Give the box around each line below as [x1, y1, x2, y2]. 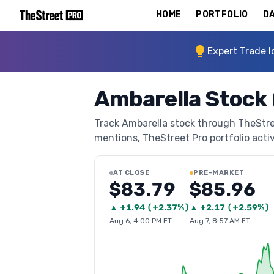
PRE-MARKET [193, 169, 245, 177]
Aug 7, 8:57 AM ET [190, 217, 250, 225]
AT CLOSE [113, 169, 150, 177]
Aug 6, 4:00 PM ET [109, 217, 172, 225]
